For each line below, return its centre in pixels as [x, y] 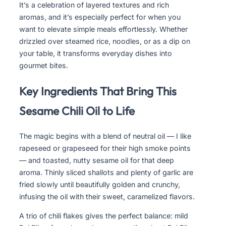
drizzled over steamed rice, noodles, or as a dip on [105, 41]
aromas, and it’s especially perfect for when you [100, 17]
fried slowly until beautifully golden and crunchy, [100, 185]
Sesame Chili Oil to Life [77, 111]
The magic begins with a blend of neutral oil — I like [105, 136]
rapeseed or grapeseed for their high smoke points [105, 148]
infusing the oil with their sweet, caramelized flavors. [107, 197]
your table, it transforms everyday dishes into [96, 53]
